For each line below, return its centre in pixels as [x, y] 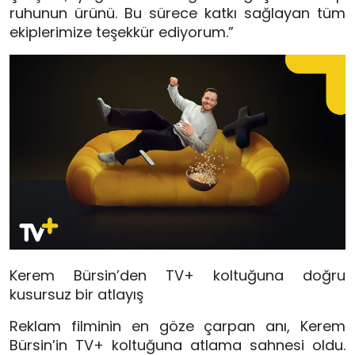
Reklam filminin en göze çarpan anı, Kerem [177, 326]
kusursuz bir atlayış [76, 294]
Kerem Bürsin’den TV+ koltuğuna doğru [177, 275]
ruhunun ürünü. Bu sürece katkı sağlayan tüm [177, 13]
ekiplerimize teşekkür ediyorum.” [122, 32]
